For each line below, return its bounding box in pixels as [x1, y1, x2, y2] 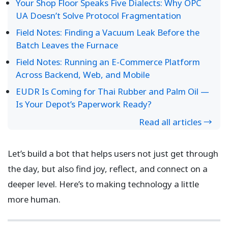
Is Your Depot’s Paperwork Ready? [16, 98, 152, 110]
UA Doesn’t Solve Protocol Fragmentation [16, 10, 181, 22]
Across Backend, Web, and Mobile [16, 69, 150, 81]
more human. [8, 193, 61, 206]
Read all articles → [139, 116, 212, 128]
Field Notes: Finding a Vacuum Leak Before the [16, 26, 199, 39]
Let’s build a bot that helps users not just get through [8, 148, 218, 160]
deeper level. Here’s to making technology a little [8, 178, 199, 190]
